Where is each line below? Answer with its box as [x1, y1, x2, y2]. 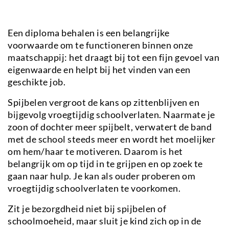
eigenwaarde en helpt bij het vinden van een [8, 63, 191, 75]
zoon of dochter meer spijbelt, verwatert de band [8, 121, 212, 132]
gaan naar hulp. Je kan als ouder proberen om [8, 170, 195, 181]
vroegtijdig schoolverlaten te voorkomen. [8, 182, 180, 194]
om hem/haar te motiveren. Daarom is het [8, 145, 183, 157]
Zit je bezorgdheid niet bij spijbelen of [8, 202, 166, 214]
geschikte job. [8, 76, 65, 87]
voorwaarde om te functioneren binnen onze [8, 39, 193, 51]
